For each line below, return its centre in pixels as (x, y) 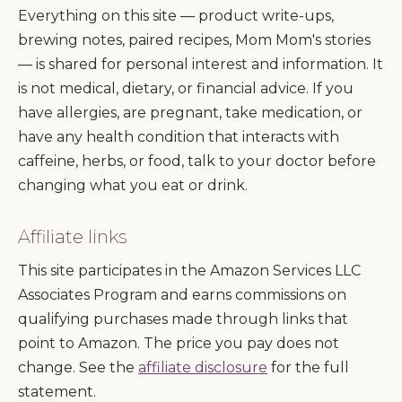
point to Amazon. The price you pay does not (179, 344)
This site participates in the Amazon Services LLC (189, 271)
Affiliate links (73, 237)
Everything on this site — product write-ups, (176, 16)
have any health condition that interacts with (179, 137)
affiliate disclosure (203, 368)
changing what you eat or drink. (133, 186)
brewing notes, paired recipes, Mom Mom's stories (194, 40)
